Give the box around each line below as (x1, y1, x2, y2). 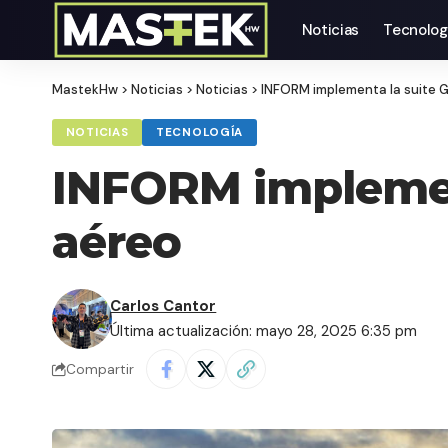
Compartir (66, 360, 134, 378)
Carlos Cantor (110, 296, 217, 317)
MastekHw (52, 81, 118, 98)
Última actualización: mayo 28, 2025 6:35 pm (110, 321, 418, 342)
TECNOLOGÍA (156, 125, 243, 141)
